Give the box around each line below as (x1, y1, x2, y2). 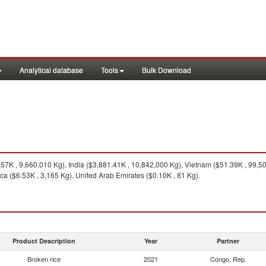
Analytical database (20, 65, 83, 75)
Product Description (12, 236, 75, 245)
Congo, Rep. (210, 254, 246, 264)
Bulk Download (142, 65, 191, 75)
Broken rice (27, 254, 61, 264)
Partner (217, 236, 239, 245)
